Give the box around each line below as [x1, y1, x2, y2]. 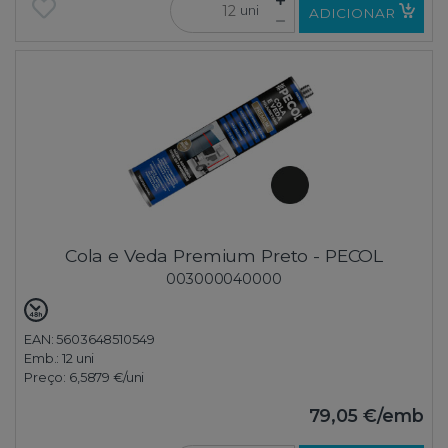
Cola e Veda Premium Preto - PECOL [64, 244, 384, 266]
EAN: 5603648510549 [24, 331, 155, 347]
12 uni [62, 350, 95, 366]
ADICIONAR [308, 4, 395, 21]
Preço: [24, 369, 69, 385]
